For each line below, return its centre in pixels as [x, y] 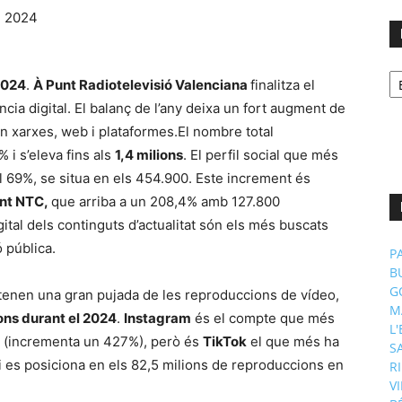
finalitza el [283, 85]
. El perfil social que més [261, 155]
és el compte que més [263, 318]
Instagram [157, 318]
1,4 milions [149, 155]
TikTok [225, 341]
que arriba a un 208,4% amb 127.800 [166, 201]
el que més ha [293, 341]
